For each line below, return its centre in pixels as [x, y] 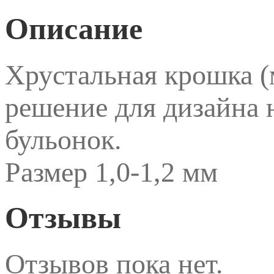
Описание [74, 29]
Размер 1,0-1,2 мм [111, 172]
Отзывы [63, 218]
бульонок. [63, 139]
